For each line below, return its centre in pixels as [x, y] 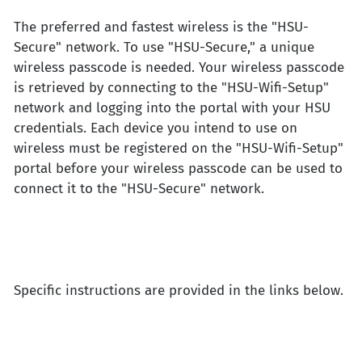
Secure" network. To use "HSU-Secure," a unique [164, 48]
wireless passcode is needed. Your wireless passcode [179, 68]
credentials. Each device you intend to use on [156, 128]
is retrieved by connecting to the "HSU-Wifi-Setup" [171, 88]
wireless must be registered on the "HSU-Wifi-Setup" [179, 149]
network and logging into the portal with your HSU [172, 108]
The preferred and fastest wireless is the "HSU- [161, 27]
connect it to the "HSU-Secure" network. [139, 189]
